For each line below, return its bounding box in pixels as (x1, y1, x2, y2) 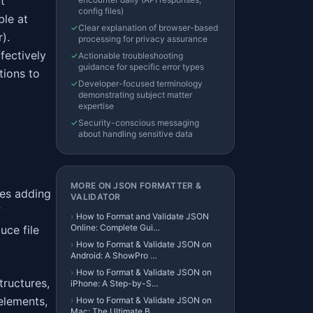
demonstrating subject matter (78, 89, 192, 100)
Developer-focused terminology (78, 78, 203, 89)
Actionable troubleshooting (78, 50, 183, 61)
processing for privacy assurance (78, 34, 208, 44)
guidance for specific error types (78, 61, 204, 72)
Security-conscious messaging (78, 117, 199, 128)
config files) (78, 6, 124, 16)
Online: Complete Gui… (71, 222, 160, 233)
